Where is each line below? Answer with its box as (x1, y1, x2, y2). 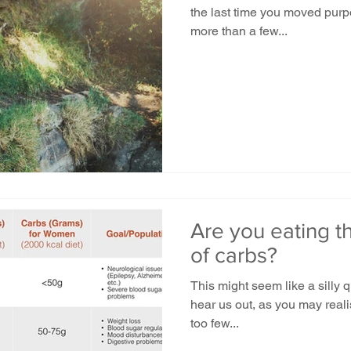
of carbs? (190, 242, 277, 267)
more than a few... (190, 24, 288, 38)
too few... (190, 315, 239, 331)
